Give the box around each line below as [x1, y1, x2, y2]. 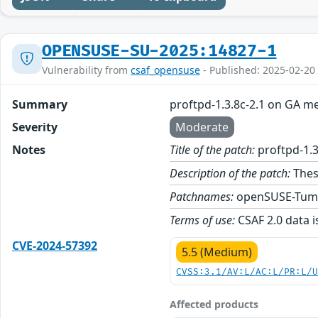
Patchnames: [170, 188, 234, 204]
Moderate [175, 119, 229, 135]
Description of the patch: [170, 165, 291, 181]
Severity [12, 119, 57, 135]
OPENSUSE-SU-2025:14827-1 [42, 40, 277, 61]
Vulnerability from [42, 62, 131, 77]
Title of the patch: [170, 141, 256, 158]
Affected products [170, 297, 259, 311]
